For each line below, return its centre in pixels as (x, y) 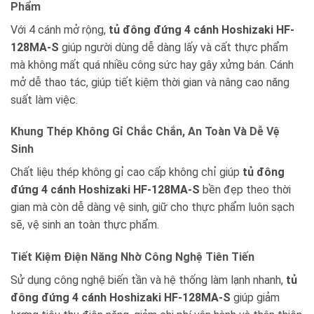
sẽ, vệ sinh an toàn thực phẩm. (85, 225)
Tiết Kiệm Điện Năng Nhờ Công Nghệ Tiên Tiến (132, 257)
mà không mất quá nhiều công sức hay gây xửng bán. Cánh (152, 64)
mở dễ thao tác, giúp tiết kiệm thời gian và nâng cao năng (150, 82)
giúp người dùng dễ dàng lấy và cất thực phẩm (173, 47)
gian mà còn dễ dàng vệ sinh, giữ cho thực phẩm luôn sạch (152, 207)
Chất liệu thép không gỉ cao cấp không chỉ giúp (127, 172)
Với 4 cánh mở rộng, (60, 29)
